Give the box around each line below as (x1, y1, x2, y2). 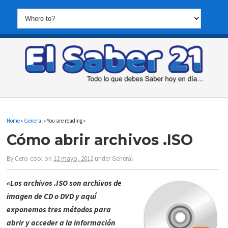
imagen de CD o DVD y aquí (7, 191, 97, 202)
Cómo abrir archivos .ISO (7, 130, 193, 149)
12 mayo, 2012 (53, 154, 94, 163)
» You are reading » (43, 117, 86, 124)
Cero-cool (15, 154, 43, 163)
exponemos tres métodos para (7, 205, 111, 215)
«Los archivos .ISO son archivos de (7, 178, 122, 188)
